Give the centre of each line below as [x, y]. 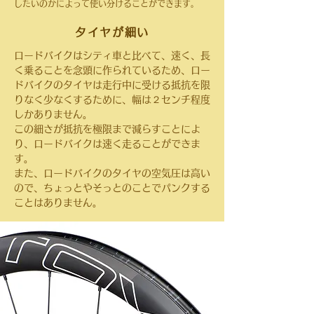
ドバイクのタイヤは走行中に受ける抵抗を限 [112, 85]
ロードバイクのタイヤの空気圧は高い [127, 173]
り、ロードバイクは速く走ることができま [107, 144]
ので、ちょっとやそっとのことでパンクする [112, 188]
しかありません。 [53, 114]
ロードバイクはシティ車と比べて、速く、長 [112, 55]
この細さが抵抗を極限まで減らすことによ [107, 129]
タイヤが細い [112, 32]
